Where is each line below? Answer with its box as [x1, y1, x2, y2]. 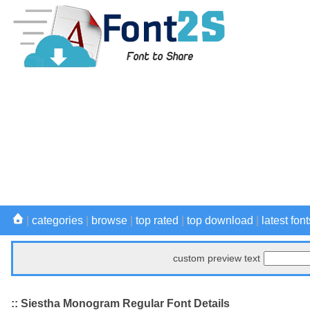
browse [91, 215, 127, 226]
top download [187, 215, 253, 226]
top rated [136, 215, 179, 226]
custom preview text [173, 253, 260, 264]
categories [32, 215, 83, 226]
